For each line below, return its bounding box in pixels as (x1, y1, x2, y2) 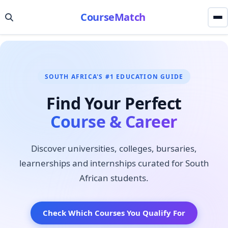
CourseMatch (80, 10, 146, 24)
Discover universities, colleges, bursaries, (31, 142, 197, 154)
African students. (79, 172, 149, 184)
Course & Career (50, 110, 178, 132)
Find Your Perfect (46, 92, 182, 114)
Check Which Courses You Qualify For (43, 208, 185, 218)
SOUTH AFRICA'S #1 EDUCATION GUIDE (44, 72, 184, 81)
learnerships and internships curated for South (19, 157, 209, 169)
